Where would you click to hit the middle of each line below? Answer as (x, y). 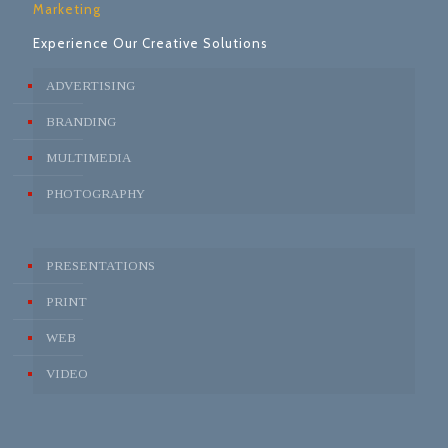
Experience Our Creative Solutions (150, 43)
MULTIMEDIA (88, 157)
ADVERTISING (90, 85)
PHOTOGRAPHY (95, 193)
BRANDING (81, 121)
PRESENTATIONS (100, 265)
